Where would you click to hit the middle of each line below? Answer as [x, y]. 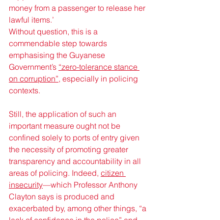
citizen [113, 173]
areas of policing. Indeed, [55, 173]
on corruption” [34, 79]
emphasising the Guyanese [58, 55]
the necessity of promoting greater [69, 150]
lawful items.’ [31, 20]
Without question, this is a [54, 32]
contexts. [26, 91]
